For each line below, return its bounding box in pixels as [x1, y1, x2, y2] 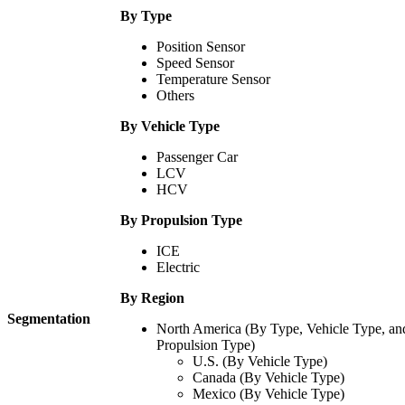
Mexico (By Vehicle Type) [193, 386, 344, 402]
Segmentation [7, 311, 90, 327]
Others [156, 88, 194, 104]
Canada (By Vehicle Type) [193, 370, 344, 386]
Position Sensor [156, 39, 245, 55]
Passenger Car [156, 149, 238, 165]
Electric [156, 259, 200, 276]
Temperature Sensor [156, 71, 270, 88]
